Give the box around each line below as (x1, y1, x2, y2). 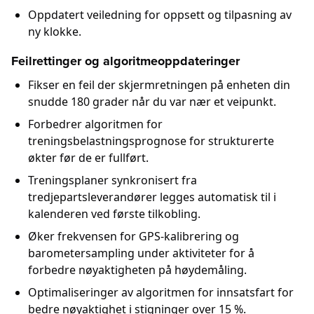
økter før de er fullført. (28, 150, 149, 166)
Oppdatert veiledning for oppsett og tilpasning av (28, 7, 292, 23)
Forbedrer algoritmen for (28, 116, 163, 132)
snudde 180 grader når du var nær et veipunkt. (28, 94, 276, 110)
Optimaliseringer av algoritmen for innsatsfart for (28, 285, 294, 301)
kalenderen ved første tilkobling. (28, 206, 200, 222)
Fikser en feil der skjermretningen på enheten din (28, 77, 290, 93)
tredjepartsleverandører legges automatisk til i (28, 189, 276, 205)
